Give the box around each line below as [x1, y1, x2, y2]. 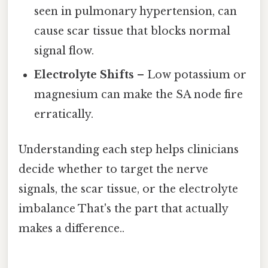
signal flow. [34, 44, 95, 58]
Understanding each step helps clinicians [19, 143, 239, 157]
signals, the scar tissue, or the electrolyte [19, 182, 238, 196]
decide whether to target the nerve [19, 163, 208, 176]
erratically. [34, 108, 94, 121]
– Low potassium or [134, 68, 247, 82]
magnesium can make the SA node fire [34, 88, 243, 102]
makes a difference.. [19, 222, 124, 236]
